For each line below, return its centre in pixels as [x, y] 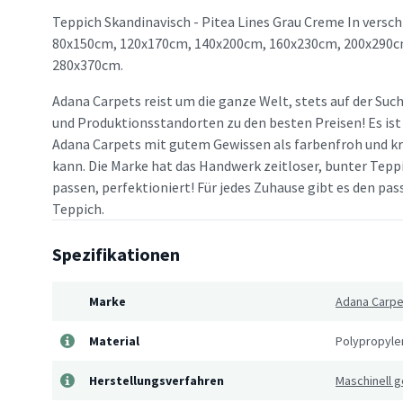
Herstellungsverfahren [157, 381]
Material [114, 341]
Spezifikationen [116, 255]
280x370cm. [88, 65]
